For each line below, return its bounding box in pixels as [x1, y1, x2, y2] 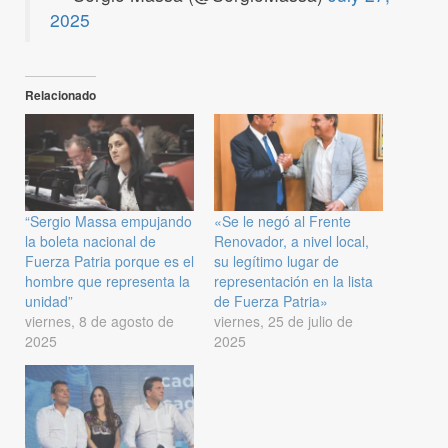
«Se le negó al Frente [214, 210, 351, 231]
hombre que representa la [25, 270, 190, 291]
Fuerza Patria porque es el [25, 250, 194, 271]
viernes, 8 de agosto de [25, 310, 174, 331]
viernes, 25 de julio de [214, 310, 353, 331]
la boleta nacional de [25, 230, 156, 251]
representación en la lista [214, 270, 373, 291]
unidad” [25, 290, 73, 311]
